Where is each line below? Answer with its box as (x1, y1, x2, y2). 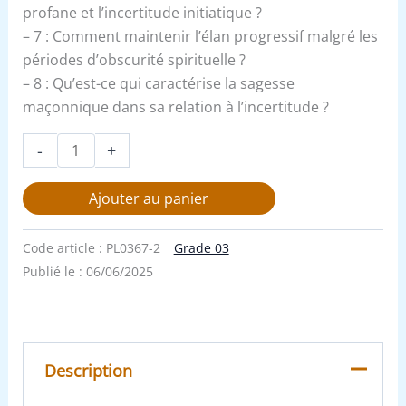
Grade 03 (173, 239, 229, 257)
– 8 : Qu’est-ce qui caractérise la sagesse (22, 73, 295, 94)
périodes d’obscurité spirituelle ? (22, 50, 246, 71)
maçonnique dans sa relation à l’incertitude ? (22, 97, 329, 118)
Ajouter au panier (89, 188, 209, 208)
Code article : (22, 239, 106, 257)
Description (43, 359, 132, 382)
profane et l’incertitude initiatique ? (22, 3, 262, 24)
